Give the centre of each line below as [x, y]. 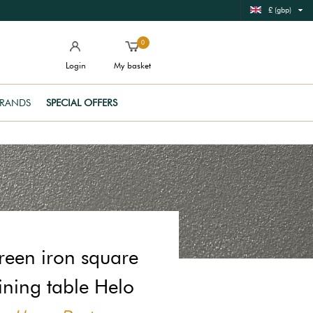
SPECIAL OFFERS [82, 103]
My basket [132, 65]
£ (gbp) [280, 10]
